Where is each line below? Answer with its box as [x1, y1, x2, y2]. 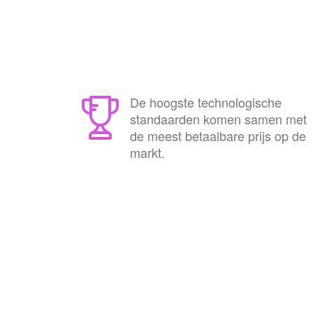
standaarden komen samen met [130, 110, 307, 128]
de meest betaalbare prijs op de [130, 126, 306, 145]
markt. [130, 143, 165, 161]
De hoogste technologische [130, 93, 282, 111]
